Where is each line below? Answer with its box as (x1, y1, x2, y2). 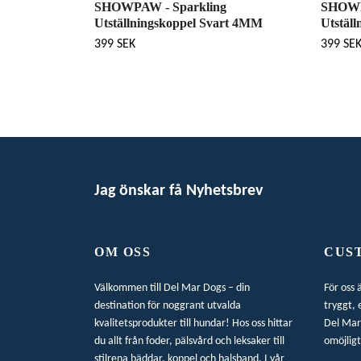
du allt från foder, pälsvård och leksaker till (94, 335, 284, 348)
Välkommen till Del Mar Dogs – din (94, 282, 250, 295)
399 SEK (94, 38, 135, 52)
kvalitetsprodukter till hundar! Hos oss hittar (94, 317, 293, 330)
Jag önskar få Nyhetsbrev (94, 182, 263, 199)
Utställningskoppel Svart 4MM (94, 16, 263, 31)
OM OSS (94, 245, 151, 259)
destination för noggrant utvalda (94, 300, 241, 313)
